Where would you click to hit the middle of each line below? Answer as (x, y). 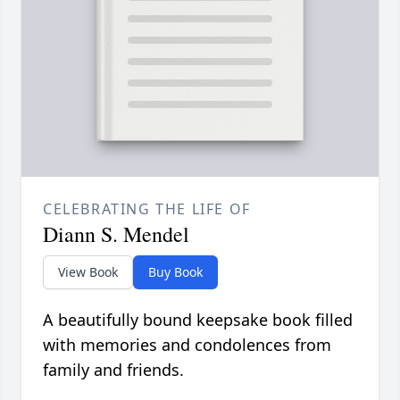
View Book (88, 272)
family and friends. (113, 370)
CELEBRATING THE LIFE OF (147, 209)
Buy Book (175, 272)
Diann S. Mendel (116, 234)
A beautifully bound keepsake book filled (198, 320)
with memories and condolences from (187, 345)
